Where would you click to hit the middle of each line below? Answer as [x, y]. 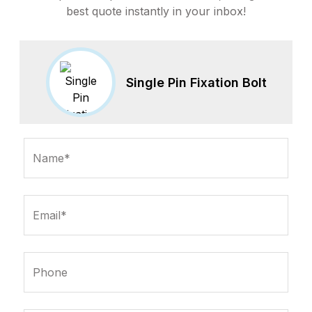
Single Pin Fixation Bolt [196, 82]
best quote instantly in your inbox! [156, 11]
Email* [50, 215]
